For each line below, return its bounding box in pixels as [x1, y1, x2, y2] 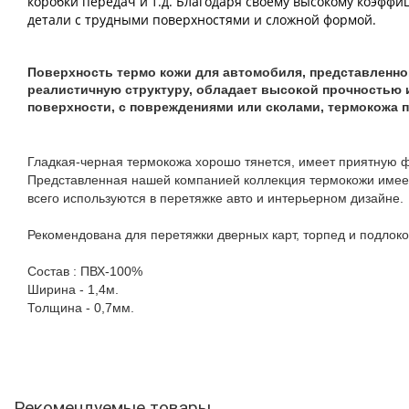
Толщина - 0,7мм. [27, 300, 134, 315]
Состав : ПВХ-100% [27, 264, 142, 278]
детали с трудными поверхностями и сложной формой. [27, 11, 380, 28]
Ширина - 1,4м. [27, 282, 119, 297]
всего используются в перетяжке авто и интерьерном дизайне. [27, 191, 404, 205]
